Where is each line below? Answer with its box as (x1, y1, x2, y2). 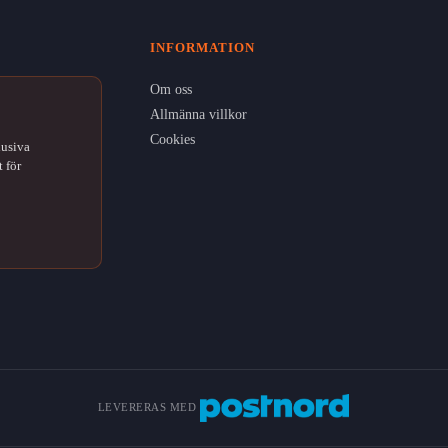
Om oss (149, 81, 192, 97)
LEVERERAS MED (97, 401, 197, 414)
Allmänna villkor (149, 106, 247, 122)
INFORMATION (149, 39, 255, 55)
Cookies (149, 131, 195, 147)
